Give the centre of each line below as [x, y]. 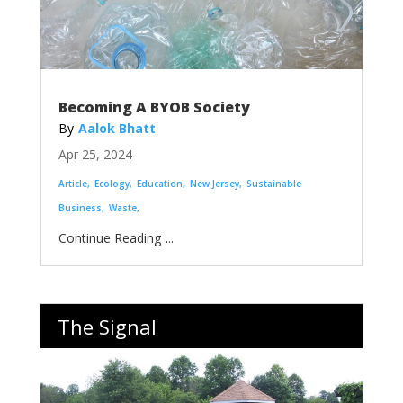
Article [72, 183]
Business [80, 207]
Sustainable [273, 183]
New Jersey [214, 183]
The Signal [107, 326]
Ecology [112, 183]
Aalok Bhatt [116, 128]
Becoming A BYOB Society [154, 107]
